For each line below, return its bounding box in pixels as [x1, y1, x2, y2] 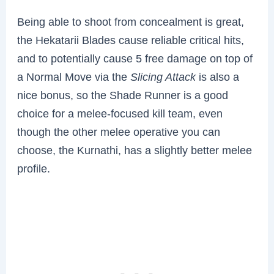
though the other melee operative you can [17, 125, 221, 139]
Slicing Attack [130, 70, 196, 84]
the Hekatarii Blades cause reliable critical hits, [17, 34, 245, 47]
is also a [196, 70, 240, 84]
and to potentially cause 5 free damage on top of [17, 52, 253, 65]
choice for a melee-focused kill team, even [17, 107, 223, 120]
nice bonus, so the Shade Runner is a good [17, 89, 229, 102]
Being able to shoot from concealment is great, [17, 15, 245, 29]
